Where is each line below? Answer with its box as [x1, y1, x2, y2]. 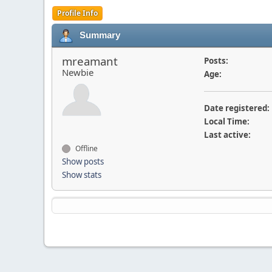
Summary [80, 30, 120, 40]
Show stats [62, 169, 101, 180]
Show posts [62, 155, 104, 167]
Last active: [203, 129, 251, 140]
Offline [73, 143, 98, 154]
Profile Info [57, 7, 98, 18]
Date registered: [203, 102, 270, 114]
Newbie [62, 66, 93, 78]
